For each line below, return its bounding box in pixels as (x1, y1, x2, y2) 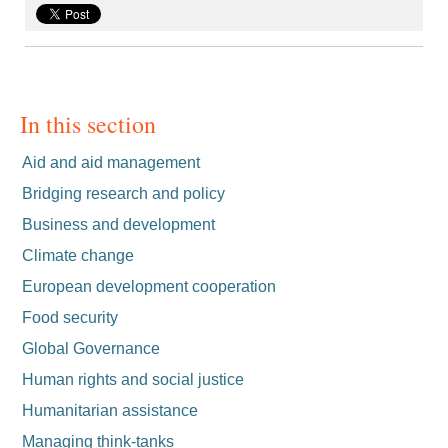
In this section (20, 108, 156, 140)
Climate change (22, 247, 134, 264)
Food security (22, 309, 118, 326)
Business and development (22, 216, 215, 233)
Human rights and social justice (22, 371, 244, 388)
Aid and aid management (22, 154, 200, 171)
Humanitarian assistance (22, 402, 198, 419)
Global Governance (22, 340, 160, 357)
